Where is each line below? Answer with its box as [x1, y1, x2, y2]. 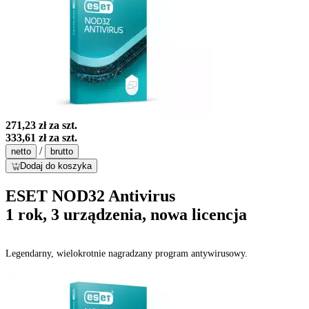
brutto [50, 146, 73, 157]
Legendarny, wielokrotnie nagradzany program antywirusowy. [6, 248, 248, 259]
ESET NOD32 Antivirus [6, 186, 175, 205]
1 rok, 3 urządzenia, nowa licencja [6, 205, 247, 223]
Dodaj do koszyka [20, 160, 92, 171]
